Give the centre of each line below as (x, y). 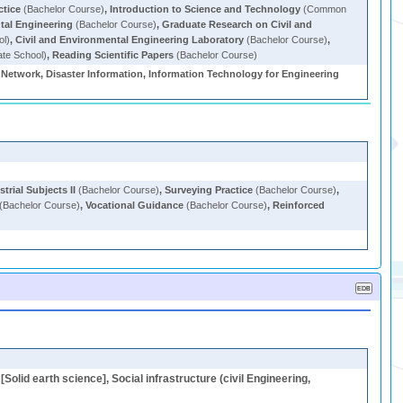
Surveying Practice (209, 190)
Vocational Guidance (135, 205)
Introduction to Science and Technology (206, 9)
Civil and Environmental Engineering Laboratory (130, 40)
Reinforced (299, 205)
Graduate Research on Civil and (237, 24)
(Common (324, 9)
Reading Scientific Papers (113, 55)
